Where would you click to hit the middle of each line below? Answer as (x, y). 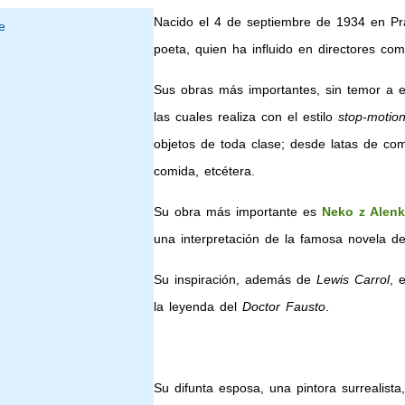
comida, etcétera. (204, 171)
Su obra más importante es (237, 212)
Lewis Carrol (353, 279)
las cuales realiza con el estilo (245, 117)
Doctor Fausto (283, 306)
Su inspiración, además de (235, 279)
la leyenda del (198, 306)
